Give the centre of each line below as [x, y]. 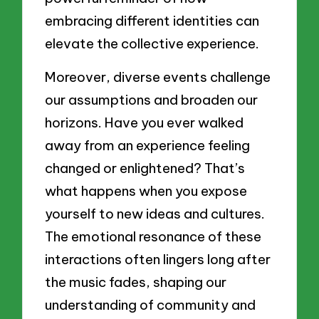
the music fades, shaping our [136, 282]
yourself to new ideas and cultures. [155, 214]
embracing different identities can [152, 20]
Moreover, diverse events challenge [158, 77]
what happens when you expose [146, 191]
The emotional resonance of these [153, 237]
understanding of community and [151, 305]
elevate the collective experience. [152, 43]
